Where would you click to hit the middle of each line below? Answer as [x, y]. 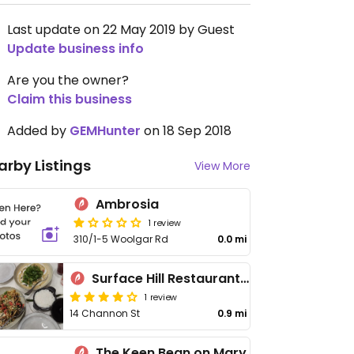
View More [222, 166]
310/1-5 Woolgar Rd [121, 239]
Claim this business [70, 99]
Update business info [75, 49]
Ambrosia [128, 204]
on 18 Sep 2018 [186, 131]
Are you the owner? [68, 80]
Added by [38, 131]
